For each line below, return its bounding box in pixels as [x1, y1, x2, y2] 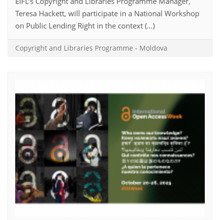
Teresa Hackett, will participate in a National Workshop [15, 8, 199, 18]
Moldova [139, 43, 167, 53]
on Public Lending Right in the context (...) [15, 20, 155, 30]
